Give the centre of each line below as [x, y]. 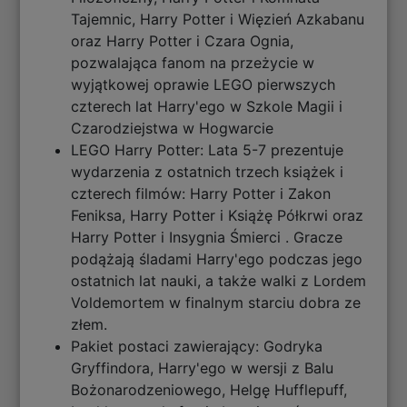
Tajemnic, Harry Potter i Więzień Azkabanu [218, 19]
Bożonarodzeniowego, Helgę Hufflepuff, [209, 389]
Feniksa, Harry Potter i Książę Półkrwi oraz [218, 215]
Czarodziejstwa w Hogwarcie [173, 128]
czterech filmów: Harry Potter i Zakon [201, 193]
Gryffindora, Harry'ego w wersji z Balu [203, 367]
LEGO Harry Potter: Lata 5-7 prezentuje [208, 149]
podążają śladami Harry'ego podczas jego [217, 258]
